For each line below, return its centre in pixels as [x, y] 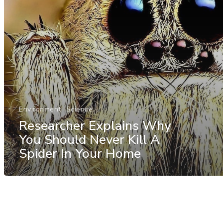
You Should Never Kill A [89, 139]
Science [79, 109]
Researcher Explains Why [95, 125]
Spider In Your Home [80, 153]
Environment [40, 109]
